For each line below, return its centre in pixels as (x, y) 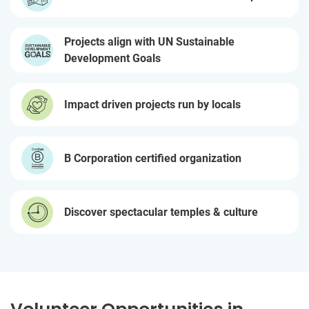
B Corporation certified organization (153, 158)
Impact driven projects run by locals (152, 104)
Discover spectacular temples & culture (161, 212)
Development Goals (112, 58)
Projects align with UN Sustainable (149, 41)
